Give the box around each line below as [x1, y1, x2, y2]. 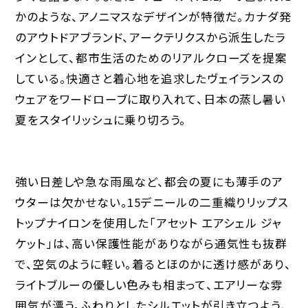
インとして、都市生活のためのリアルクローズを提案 [15, 49, 287, 67]
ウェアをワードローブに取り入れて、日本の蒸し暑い [15, 91, 286, 108]
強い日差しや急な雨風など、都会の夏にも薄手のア [15, 173, 283, 190]
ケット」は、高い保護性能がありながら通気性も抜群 [15, 235, 287, 252]
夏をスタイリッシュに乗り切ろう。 [15, 111, 187, 129]
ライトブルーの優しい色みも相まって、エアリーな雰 [15, 276, 283, 294]
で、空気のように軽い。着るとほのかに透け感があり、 [15, 256, 291, 273]
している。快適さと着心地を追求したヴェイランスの [15, 70, 284, 87]
